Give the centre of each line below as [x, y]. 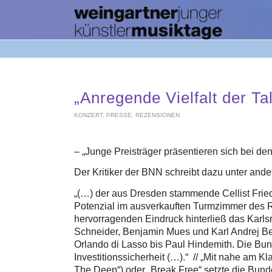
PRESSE [119, 115]
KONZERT [88, 115]
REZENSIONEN [158, 115]
